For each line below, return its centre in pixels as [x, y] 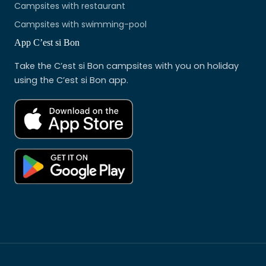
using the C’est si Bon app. [71, 80]
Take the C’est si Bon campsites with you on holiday [126, 66]
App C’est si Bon [47, 43]
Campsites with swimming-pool [80, 25]
